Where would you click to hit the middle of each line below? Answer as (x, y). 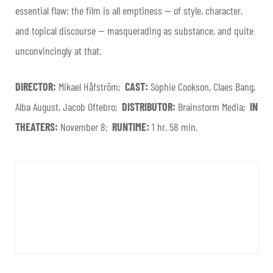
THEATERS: (38, 127)
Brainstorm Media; (214, 107)
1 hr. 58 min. (175, 127)
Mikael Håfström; (92, 87)
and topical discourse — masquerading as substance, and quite (134, 31)
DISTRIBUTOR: (150, 107)
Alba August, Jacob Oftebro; (69, 107)
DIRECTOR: (37, 87)
